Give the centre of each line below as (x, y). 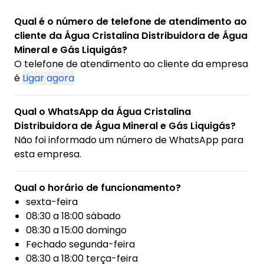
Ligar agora (48, 78)
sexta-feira (52, 202)
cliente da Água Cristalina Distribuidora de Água (131, 36)
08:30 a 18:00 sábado (73, 216)
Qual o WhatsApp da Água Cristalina (103, 112)
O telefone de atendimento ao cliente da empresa (131, 64)
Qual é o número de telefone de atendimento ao (131, 22)
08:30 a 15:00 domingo (76, 230)
